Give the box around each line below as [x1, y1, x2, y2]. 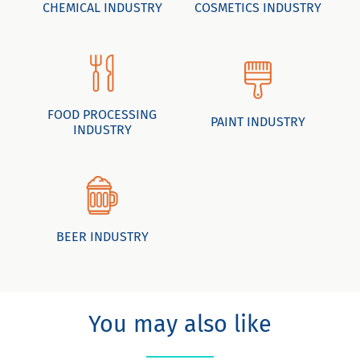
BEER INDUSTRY [55, 228, 149, 244]
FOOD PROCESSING [47, 106, 157, 122]
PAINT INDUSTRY [211, 114, 305, 130]
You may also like [88, 309, 272, 338]
